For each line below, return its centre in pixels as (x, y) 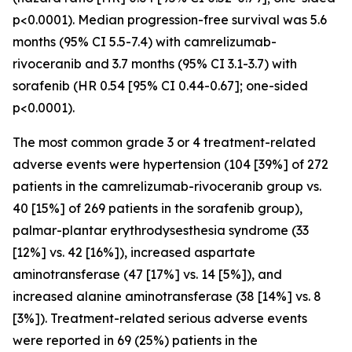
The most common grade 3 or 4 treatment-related (164, 142)
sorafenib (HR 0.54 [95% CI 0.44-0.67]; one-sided (160, 86)
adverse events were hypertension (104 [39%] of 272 (170, 164)
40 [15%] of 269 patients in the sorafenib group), (158, 208)
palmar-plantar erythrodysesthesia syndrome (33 (161, 230)
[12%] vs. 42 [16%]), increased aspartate (134, 252)
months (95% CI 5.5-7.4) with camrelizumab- (145, 42)
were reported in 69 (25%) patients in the (135, 340)
